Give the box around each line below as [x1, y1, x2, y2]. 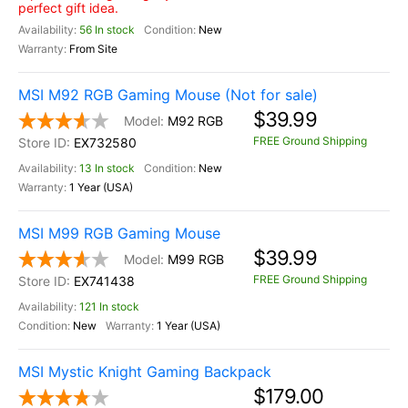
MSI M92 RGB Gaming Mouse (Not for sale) [18, 86, 318, 104]
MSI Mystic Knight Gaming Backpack [18, 362, 271, 381]
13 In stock [79, 161, 135, 175]
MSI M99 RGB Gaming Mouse [18, 224, 220, 242]
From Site [69, 42, 117, 56]
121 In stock [79, 300, 139, 313]
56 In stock [79, 23, 135, 36]
